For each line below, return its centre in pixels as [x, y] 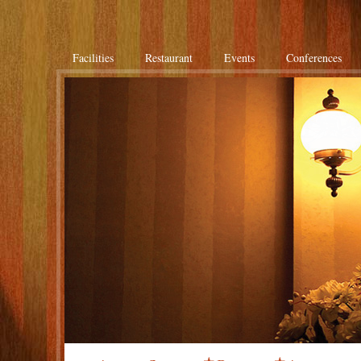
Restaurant [169, 58]
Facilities [93, 58]
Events [239, 58]
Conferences [314, 58]
